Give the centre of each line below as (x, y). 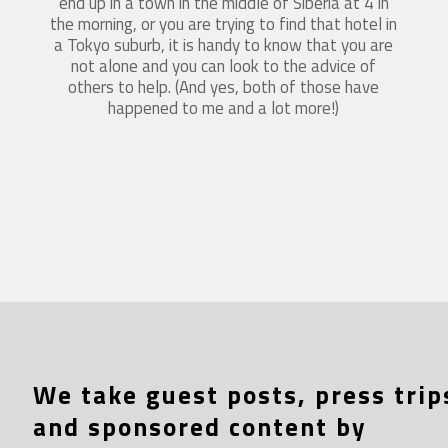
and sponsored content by (199, 426)
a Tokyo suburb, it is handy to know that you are (224, 44)
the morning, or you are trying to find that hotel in (224, 23)
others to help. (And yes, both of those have (224, 86)
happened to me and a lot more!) (224, 107)
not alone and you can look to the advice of (224, 65)
